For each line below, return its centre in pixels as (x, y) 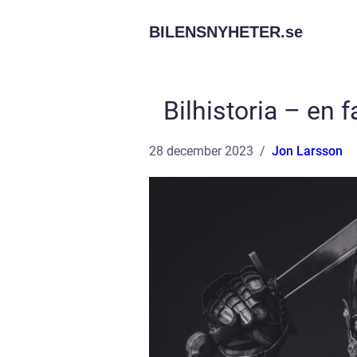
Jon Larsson (307, 151)
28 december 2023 (201, 151)
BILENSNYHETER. (217, 32)
